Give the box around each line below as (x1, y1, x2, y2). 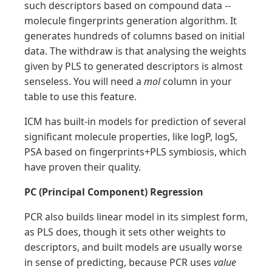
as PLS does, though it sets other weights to (24, 225, 226, 239)
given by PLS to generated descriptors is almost (24, 59, 243, 73)
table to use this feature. (24, 90, 137, 103)
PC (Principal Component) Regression (24, 185, 203, 199)
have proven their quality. (24, 160, 141, 174)
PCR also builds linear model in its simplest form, (24, 210, 248, 223)
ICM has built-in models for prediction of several (24, 115, 246, 128)
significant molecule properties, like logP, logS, (24, 130, 237, 143)
